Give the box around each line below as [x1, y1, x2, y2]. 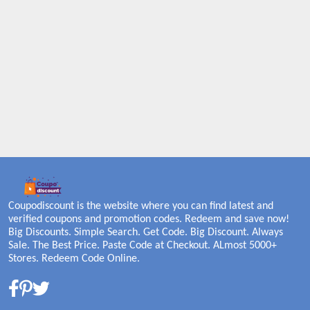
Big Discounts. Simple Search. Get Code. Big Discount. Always [8, 227, 283, 239]
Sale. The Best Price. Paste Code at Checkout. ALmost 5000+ [8, 240, 277, 252]
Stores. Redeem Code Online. [8, 253, 140, 265]
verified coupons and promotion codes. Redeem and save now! [8, 214, 289, 226]
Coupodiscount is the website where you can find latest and [8, 201, 273, 212]
